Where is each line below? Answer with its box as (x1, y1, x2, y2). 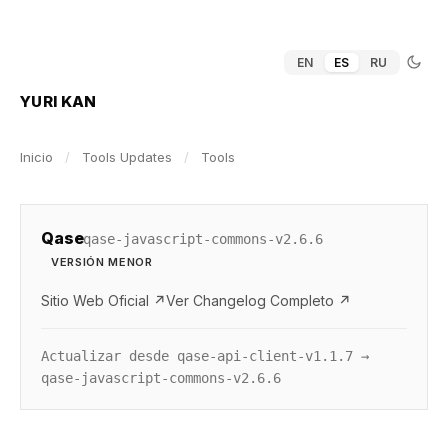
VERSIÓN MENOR (51, 255, 153, 269)
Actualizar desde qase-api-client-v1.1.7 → (41, 348, 369, 364)
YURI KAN (20, 92, 97, 111)
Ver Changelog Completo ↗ (166, 292, 351, 309)
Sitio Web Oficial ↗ (41, 292, 166, 309)
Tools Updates (82, 149, 172, 165)
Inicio (20, 149, 53, 165)
